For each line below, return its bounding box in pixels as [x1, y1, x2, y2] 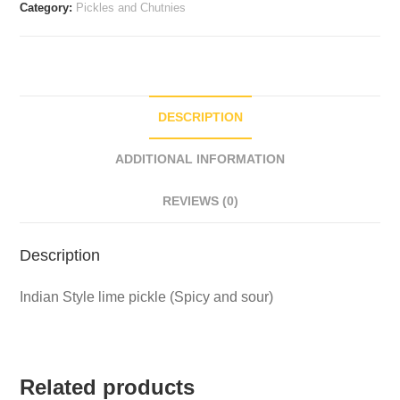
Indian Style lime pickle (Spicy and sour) [20, 289, 274, 305]
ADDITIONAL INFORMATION [115, 152, 285, 167]
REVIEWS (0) [162, 194, 238, 209]
